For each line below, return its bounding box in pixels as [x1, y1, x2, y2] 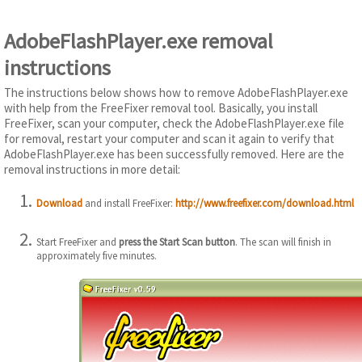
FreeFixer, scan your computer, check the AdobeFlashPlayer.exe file [4, 115, 344, 131]
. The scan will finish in [235, 235, 331, 250]
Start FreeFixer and [36, 235, 119, 250]
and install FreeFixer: [82, 196, 175, 210]
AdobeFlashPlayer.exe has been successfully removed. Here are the [4, 145, 344, 162]
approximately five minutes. [36, 249, 157, 263]
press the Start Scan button [119, 235, 235, 250]
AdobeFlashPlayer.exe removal [4, 27, 273, 54]
